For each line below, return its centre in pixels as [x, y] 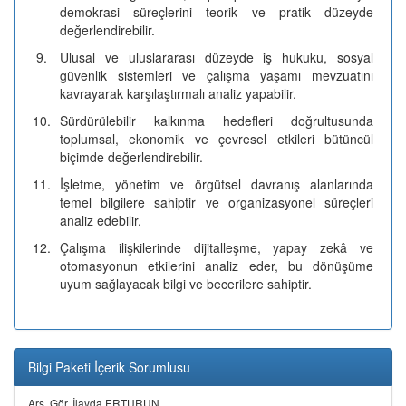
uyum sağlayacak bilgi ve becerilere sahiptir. [186, 284]
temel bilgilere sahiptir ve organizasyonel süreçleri [217, 202]
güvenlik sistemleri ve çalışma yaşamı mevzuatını [217, 75]
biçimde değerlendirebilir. [131, 157]
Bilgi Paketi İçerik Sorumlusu [109, 367]
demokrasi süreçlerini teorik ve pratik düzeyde [217, 12]
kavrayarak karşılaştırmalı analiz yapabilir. [178, 93]
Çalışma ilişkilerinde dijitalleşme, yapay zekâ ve [217, 247]
